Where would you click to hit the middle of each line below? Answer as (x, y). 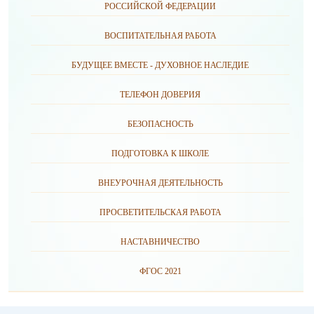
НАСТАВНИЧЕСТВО (160, 242)
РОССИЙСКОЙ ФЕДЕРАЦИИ (160, 6)
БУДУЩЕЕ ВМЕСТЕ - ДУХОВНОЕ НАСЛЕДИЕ (160, 65)
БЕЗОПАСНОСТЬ (160, 124)
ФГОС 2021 (160, 271)
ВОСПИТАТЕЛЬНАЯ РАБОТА (160, 36)
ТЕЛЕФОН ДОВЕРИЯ (160, 95)
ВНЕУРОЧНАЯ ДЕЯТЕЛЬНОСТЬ (160, 183)
